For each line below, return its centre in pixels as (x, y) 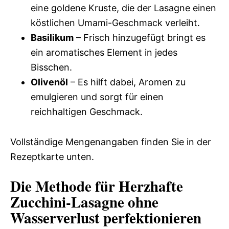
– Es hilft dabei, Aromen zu (127, 82)
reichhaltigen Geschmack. (87, 112)
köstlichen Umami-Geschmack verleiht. (115, 23)
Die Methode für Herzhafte (97, 186)
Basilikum (52, 38)
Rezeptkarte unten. (52, 157)
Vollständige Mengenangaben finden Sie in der (111, 142)
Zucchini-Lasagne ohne (84, 202)
